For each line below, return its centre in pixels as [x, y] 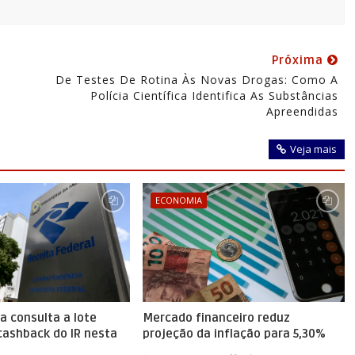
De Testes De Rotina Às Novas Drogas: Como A [197, 79]
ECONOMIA [178, 200]
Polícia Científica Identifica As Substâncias [214, 95]
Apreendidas [302, 111]
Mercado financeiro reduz [216, 317]
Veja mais [313, 149]
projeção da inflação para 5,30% [234, 333]
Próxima [299, 60]
